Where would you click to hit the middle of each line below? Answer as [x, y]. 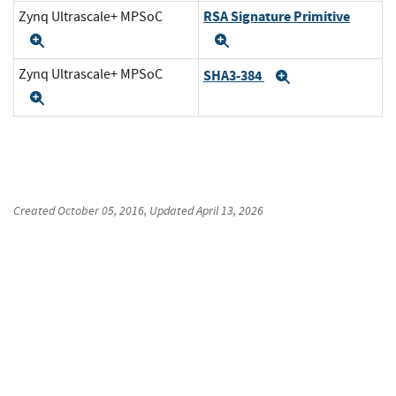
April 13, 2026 [230, 211]
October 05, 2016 [101, 211]
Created [35, 211]
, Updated [170, 211]
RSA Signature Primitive [277, 17]
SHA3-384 [234, 75]
